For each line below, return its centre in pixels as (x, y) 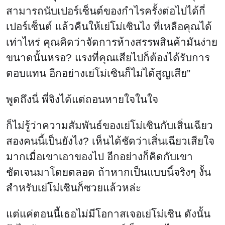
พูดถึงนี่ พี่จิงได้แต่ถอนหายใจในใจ (82, 99)
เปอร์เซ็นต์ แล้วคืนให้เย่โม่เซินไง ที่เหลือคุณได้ (109, 27)
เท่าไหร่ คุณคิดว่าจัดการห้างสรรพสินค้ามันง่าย (112, 42)
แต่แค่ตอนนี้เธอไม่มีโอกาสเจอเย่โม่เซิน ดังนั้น (108, 213)
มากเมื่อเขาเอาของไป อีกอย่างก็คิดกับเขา (99, 156)
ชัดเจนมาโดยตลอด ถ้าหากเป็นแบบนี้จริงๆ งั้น (108, 172)
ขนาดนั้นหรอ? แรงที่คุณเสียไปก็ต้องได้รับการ (108, 58)
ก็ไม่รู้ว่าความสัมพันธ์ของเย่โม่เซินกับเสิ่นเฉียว (109, 125)
